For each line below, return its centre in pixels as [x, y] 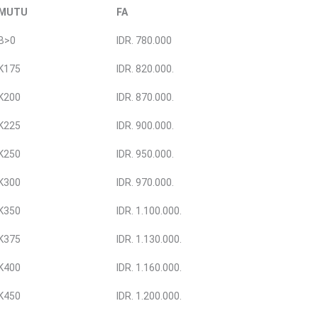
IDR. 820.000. [145, 69]
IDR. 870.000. [145, 98]
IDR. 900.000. [145, 126]
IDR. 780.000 [144, 41]
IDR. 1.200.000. [149, 296]
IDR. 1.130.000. [149, 240]
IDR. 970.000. [145, 183]
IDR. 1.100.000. [149, 211]
